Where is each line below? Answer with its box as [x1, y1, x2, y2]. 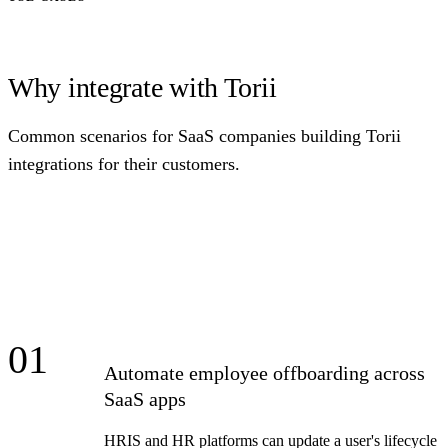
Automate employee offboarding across [104, 361, 425, 384]
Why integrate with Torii [8, 71, 277, 103]
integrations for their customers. [8, 153, 240, 174]
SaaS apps [104, 387, 186, 410]
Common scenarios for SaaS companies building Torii [8, 125, 401, 146]
